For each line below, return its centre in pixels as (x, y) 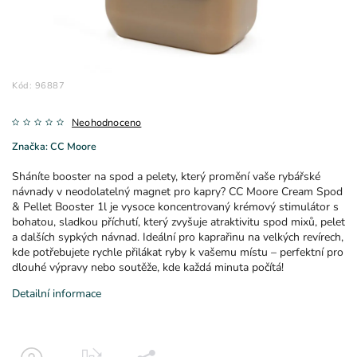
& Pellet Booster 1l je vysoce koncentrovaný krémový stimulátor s (175, 206)
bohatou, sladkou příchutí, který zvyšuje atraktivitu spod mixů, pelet (178, 222)
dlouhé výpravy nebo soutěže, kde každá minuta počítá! (148, 267)
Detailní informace (57, 293)
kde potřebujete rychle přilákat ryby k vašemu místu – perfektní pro (178, 252)
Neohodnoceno (107, 122)
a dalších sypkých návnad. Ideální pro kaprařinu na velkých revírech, (178, 237)
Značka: (31, 146)
